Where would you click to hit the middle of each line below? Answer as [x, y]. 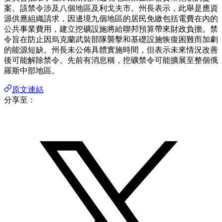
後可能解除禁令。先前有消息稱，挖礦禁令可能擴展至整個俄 [111, 60]
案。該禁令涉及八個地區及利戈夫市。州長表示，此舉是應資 [111, 8]
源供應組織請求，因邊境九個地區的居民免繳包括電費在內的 [111, 18]
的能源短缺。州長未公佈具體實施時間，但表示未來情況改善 [111, 50]
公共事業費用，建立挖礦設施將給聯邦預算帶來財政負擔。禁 [111, 29]
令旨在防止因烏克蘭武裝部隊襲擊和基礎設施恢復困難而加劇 [111, 39]
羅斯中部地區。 [32, 70]
